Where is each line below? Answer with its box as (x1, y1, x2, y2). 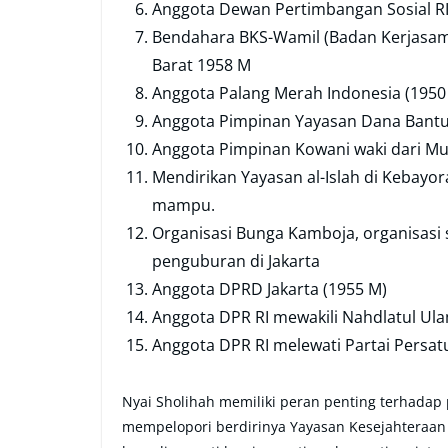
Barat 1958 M (152, 54, 251, 77)
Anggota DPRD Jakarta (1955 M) (152, 278, 387, 301)
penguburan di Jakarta (152, 250, 324, 273)
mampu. (152, 194, 215, 217)
